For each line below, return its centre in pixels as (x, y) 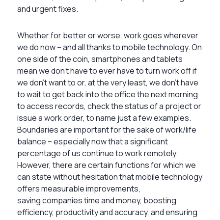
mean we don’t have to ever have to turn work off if (107, 70)
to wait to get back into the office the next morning (108, 94)
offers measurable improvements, (79, 188)
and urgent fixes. (48, 9)
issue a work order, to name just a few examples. (104, 118)
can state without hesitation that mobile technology (110, 177)
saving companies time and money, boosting (97, 200)
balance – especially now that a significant (93, 141)
